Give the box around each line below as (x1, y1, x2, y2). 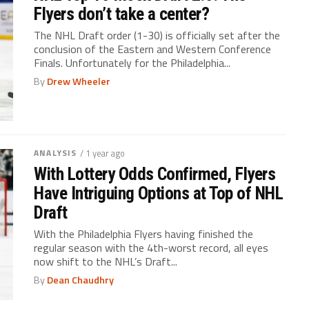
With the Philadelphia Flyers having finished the (34, 225, 254, 242)
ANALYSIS (34, 146, 77, 159)
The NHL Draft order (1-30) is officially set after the (34, 26, 281, 43)
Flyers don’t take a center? (34, 3, 210, 24)
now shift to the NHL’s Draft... (34, 252, 178, 270)
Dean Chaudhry (47, 272, 114, 288)
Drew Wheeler (47, 73, 111, 89)
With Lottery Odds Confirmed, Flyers (34, 163, 276, 184)
